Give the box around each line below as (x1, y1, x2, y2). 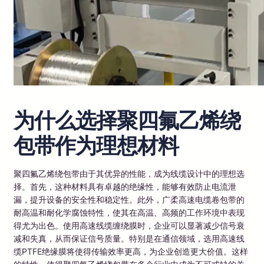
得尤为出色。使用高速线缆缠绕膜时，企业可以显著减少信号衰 (14, 220, 245, 230)
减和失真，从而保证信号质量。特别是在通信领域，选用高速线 (14, 233, 245, 243)
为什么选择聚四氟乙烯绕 (14, 107, 240, 133)
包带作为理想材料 (14, 132, 179, 159)
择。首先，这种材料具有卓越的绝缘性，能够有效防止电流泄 (14, 181, 236, 192)
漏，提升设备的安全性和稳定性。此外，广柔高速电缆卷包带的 (14, 194, 245, 204)
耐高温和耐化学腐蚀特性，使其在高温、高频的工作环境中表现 (14, 207, 245, 217)
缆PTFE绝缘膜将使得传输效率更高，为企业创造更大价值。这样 (14, 246, 248, 256)
